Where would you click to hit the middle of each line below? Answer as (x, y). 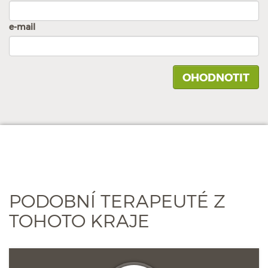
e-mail (22, 27)
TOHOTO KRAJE (79, 220)
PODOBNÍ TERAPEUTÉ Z (117, 200)
